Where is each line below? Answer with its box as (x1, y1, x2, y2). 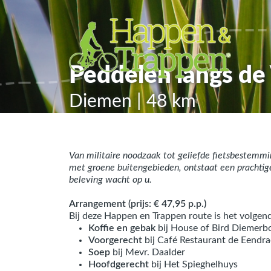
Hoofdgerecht (88, 260, 151, 269)
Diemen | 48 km (69, 93, 196, 111)
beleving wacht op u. (69, 175, 152, 184)
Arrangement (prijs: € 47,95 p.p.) (69, 199, 206, 209)
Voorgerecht (88, 235, 145, 245)
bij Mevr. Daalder (113, 247, 185, 257)
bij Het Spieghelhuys (151, 260, 238, 269)
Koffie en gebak (88, 223, 155, 233)
